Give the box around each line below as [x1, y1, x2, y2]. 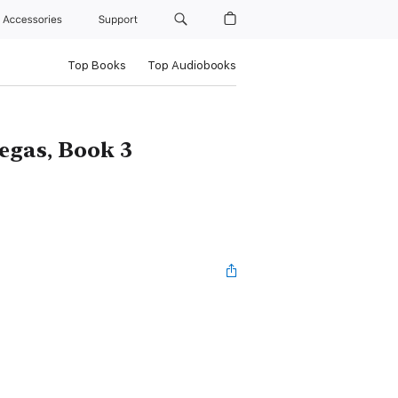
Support [99, 13, 141, 26]
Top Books [67, 59, 126, 72]
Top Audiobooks [147, 59, 236, 72]
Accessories [3, 13, 68, 26]
